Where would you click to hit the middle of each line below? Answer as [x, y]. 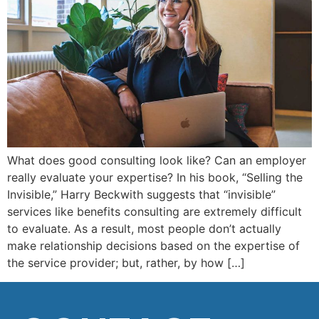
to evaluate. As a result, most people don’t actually [144, 229]
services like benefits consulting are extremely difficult [155, 212]
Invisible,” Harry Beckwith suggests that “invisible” [141, 195]
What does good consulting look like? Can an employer [157, 161]
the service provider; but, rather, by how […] [126, 263]
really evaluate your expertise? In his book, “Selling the [155, 178]
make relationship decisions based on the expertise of [153, 246]
